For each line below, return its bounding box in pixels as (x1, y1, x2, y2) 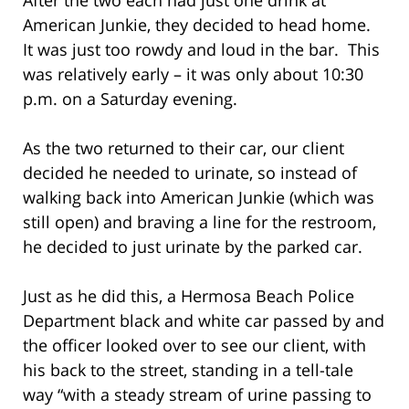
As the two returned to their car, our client (23, 136, 344, 159)
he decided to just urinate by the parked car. (23, 235, 367, 257)
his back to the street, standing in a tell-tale (23, 358, 353, 381)
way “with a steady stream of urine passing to (23, 383, 372, 405)
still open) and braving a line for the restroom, (23, 210, 376, 233)
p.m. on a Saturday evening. (23, 87, 237, 110)
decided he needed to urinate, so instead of (23, 161, 357, 184)
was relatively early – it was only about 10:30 (23, 62, 363, 85)
